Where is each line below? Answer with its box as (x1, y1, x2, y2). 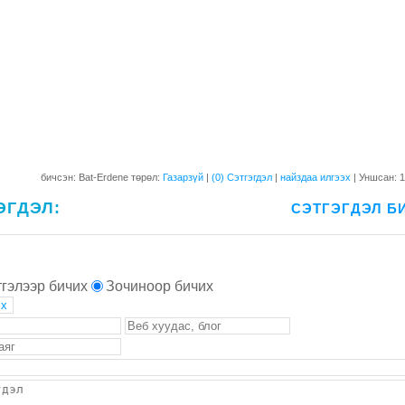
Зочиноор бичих (106, 278, 213, 295)
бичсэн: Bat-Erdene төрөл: (41, 172, 163, 184)
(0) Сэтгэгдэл (212, 172, 275, 184)
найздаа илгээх (280, 172, 353, 184)
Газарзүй (163, 172, 203, 184)
